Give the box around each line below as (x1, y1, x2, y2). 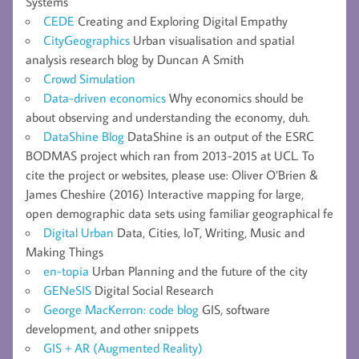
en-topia (43, 262, 89, 279)
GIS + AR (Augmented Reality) (43, 339, 203, 356)
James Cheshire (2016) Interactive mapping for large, (26, 185, 304, 202)
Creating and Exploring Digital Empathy (75, 12, 288, 29)
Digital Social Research (91, 281, 213, 298)
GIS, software (199, 301, 270, 317)
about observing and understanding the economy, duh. (26, 108, 310, 125)
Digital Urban (43, 224, 114, 240)
